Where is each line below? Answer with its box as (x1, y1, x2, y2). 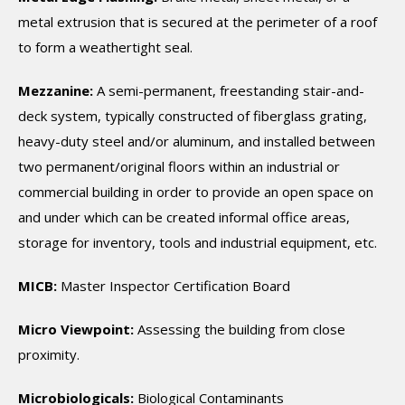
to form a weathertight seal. (18, 38, 193, 56)
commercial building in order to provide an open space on (18, 183, 373, 201)
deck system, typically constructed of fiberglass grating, (18, 107, 367, 125)
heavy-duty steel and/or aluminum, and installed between (18, 132, 375, 150)
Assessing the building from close (134, 320, 345, 338)
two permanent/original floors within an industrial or (18, 157, 340, 175)
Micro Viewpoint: (18, 320, 134, 338)
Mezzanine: (18, 81, 93, 99)
